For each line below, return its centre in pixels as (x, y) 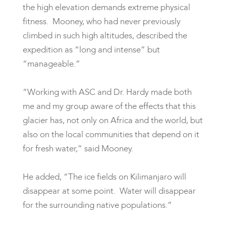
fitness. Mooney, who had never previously (101, 21)
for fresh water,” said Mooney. (78, 148)
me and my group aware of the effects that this (109, 106)
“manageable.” (52, 64)
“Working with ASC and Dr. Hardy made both (107, 92)
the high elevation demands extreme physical (106, 7)
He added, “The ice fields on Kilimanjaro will (104, 177)
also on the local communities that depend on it (111, 134)
